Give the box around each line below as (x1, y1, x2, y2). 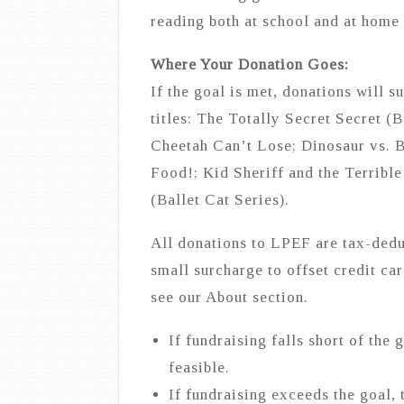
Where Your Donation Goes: (151, 56, 349, 74)
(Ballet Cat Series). (151, 191, 289, 209)
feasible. (169, 359, 230, 377)
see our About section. (151, 289, 308, 307)
